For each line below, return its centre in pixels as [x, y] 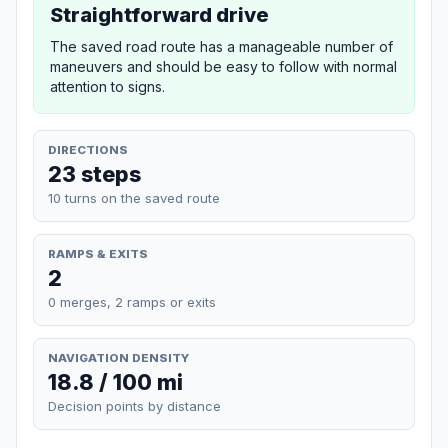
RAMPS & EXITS [98, 253]
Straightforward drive [159, 14]
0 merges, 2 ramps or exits [132, 301]
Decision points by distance [134, 406]
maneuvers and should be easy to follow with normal [223, 66]
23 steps [94, 173]
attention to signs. [107, 86]
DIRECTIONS [88, 149]
